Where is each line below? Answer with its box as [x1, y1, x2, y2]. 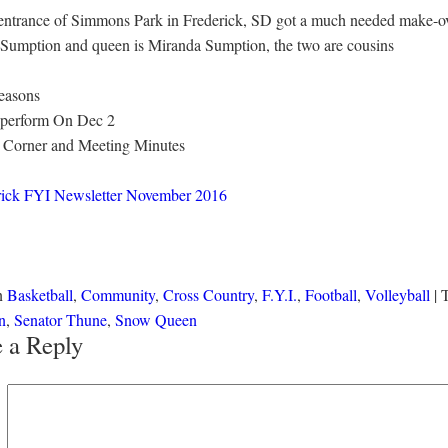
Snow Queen [115, 309, 197, 330]
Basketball [7, 284, 73, 305]
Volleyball [365, 284, 430, 305]
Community [81, 284, 155, 305]
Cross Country [163, 284, 254, 305]
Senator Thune [14, 309, 107, 330]
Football [305, 284, 357, 305]
